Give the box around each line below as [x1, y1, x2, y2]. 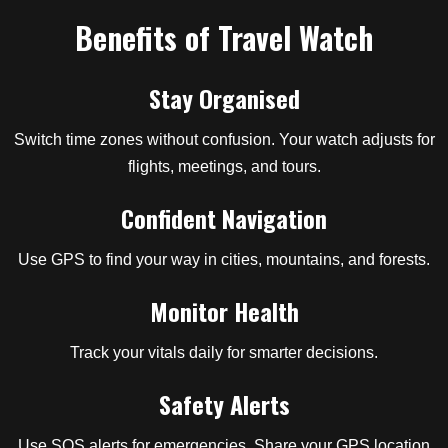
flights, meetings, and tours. [127, 158, 321, 175]
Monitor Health [149, 293, 299, 329]
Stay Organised [148, 80, 300, 116]
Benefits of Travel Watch [75, 15, 373, 60]
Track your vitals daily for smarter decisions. [70, 344, 378, 361]
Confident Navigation [121, 200, 327, 236]
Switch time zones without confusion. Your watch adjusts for [13, 131, 435, 148]
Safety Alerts [158, 386, 290, 422]
